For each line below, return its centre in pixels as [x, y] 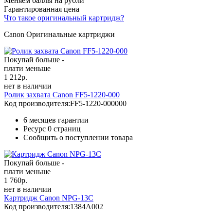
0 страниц [64, 128]
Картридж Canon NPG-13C [49, 198]
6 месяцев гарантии [56, 120]
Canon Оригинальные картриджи [59, 34]
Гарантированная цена [42, 9]
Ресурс [36, 128]
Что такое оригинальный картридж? [64, 18]
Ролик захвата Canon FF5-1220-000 [62, 94]
